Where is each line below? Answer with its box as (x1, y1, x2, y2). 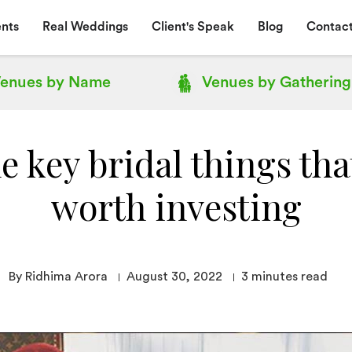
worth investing (50, 182, 302, 229)
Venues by (201, 75, 276, 90)
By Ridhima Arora (9, 269, 108, 283)
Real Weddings (42, 20, 128, 33)
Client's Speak (151, 20, 234, 33)
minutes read (251, 269, 328, 283)
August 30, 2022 (126, 269, 222, 283)
